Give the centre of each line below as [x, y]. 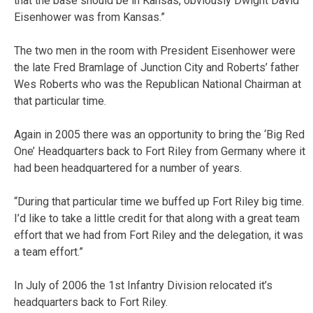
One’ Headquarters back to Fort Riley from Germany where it [160, 151]
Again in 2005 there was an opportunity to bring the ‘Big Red [159, 134]
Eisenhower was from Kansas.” [89, 17]
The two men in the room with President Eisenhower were [155, 50]
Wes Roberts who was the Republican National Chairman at [158, 84]
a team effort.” [49, 252]
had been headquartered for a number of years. [128, 168]
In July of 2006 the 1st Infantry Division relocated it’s [143, 285]
